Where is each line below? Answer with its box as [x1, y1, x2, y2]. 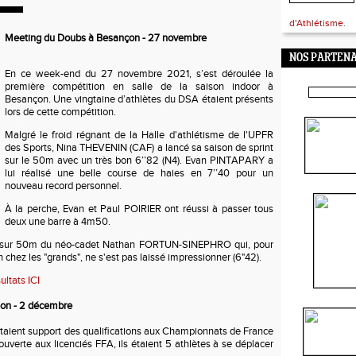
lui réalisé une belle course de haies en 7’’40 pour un [5, 167, 273, 180]
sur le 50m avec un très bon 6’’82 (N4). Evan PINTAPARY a [5, 154, 273, 167]
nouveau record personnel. [5, 180, 124, 192]
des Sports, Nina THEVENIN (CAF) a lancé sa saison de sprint [5, 141, 273, 154]
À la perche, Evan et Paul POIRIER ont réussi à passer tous [5, 203, 273, 215]
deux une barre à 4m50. [5, 215, 110, 228]
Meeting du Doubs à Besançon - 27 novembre [5, 32, 207, 44]
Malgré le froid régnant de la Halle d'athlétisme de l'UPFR [5, 129, 273, 141]
